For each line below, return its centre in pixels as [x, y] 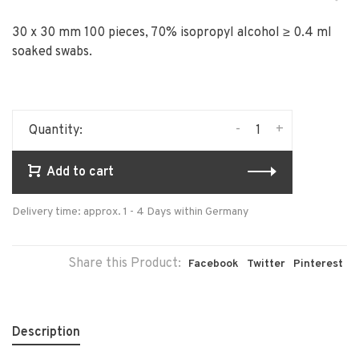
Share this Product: [125, 264]
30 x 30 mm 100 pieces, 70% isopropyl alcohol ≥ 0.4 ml [172, 33]
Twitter [266, 264]
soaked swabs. [52, 52]
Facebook [214, 264]
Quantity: [56, 131]
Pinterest [318, 264]
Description [46, 333]
